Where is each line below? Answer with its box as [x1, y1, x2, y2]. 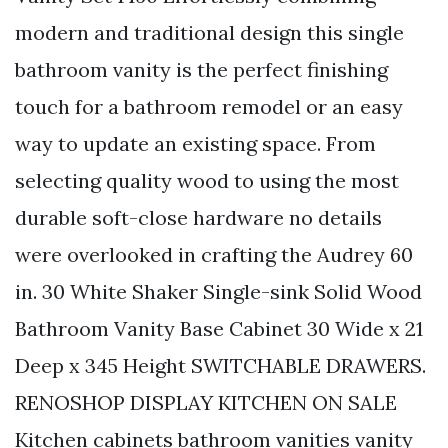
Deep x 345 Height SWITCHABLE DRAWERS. [15, 353, 426, 379]
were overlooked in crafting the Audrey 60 [15, 242, 413, 268]
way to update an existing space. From [15, 131, 376, 157]
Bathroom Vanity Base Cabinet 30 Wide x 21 [15, 316, 423, 342]
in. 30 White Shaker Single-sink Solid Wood [15, 279, 422, 305]
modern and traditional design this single [15, 20, 404, 46]
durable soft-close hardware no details [15, 205, 382, 231]
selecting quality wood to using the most [15, 168, 399, 194]
